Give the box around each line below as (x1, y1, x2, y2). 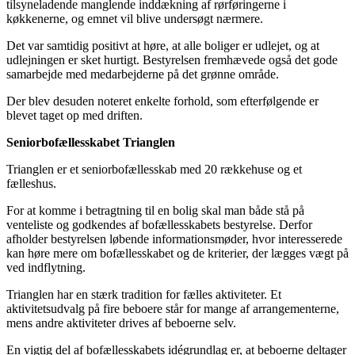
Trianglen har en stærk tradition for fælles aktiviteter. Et (6, 287, 281, 301)
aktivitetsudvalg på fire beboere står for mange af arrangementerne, (6, 301, 339, 315)
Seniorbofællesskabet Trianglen (6, 135, 175, 149)
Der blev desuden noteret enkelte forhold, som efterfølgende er (6, 94, 319, 108)
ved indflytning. (6, 260, 86, 274)
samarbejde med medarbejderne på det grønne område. (6, 67, 279, 81)
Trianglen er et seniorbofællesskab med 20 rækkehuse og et (6, 162, 302, 176)
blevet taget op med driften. (6, 108, 143, 122)
